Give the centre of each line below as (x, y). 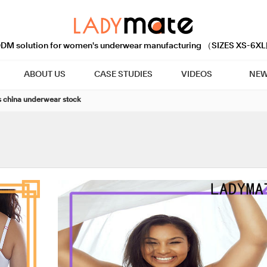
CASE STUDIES (123, 74)
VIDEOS (196, 74)
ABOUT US (44, 74)
